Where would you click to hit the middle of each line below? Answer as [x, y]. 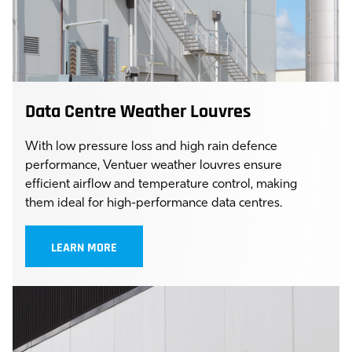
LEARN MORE [84, 248]
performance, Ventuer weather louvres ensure [154, 166]
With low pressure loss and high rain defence [151, 147]
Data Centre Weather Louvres [138, 112]
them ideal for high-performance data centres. [154, 203]
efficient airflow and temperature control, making [161, 185]
